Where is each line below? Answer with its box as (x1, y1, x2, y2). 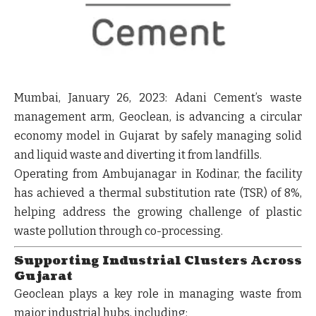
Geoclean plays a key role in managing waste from (14, 286, 302, 300)
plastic (266, 205, 302, 219)
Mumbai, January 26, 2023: (14, 90, 167, 104)
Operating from (14, 166, 103, 181)
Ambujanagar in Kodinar (102, 166, 238, 181)
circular (260, 109, 302, 123)
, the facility (237, 166, 303, 181)
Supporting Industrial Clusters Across (14, 252, 302, 269)
